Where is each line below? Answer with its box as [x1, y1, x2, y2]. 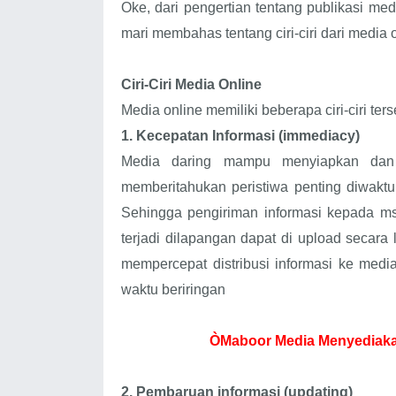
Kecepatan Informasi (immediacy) [136, 127, 360, 143]
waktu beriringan [121, 281, 225, 297]
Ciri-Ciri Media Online [121, 76, 262, 92]
